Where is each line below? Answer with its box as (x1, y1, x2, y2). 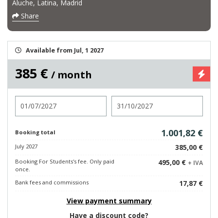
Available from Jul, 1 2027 (26, 46, 104, 54)
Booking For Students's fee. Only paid (15, 158, 114, 165)
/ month (51, 68, 92, 81)
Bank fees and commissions (15, 179, 89, 186)
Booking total (15, 128, 55, 136)
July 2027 (15, 143, 37, 150)
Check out (111, 95, 146, 105)
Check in (15, 95, 44, 105)
